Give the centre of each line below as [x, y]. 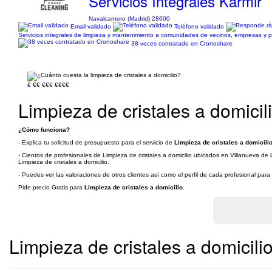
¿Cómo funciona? [44, 130]
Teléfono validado [199, 26]
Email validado [91, 26]
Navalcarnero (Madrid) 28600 [130, 19]
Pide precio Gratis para [51, 187]
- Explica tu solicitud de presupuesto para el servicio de [96, 142]
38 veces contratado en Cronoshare [182, 43]
